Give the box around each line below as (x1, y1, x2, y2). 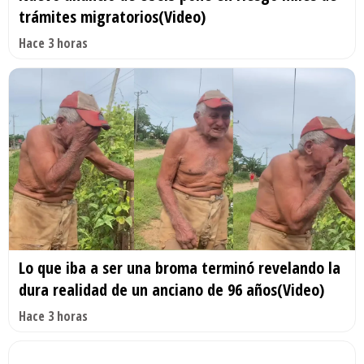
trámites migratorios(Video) (19, 6, 206, 28)
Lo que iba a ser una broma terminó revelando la (19, 257, 340, 279)
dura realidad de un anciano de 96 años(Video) (19, 279, 324, 301)
